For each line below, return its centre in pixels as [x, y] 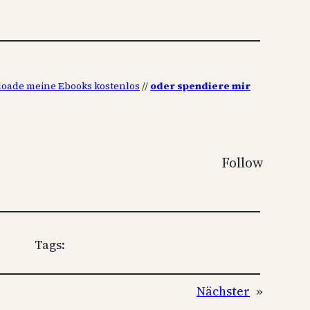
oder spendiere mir [200, 86]
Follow [242, 163]
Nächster [223, 291]
